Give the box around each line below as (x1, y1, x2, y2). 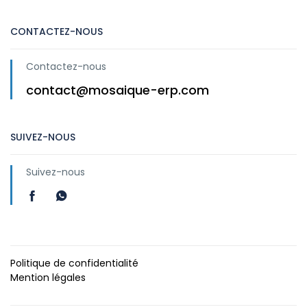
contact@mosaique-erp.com (26, 81, 209, 99)
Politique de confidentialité (10, 256, 138, 270)
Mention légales (10, 270, 86, 284)
